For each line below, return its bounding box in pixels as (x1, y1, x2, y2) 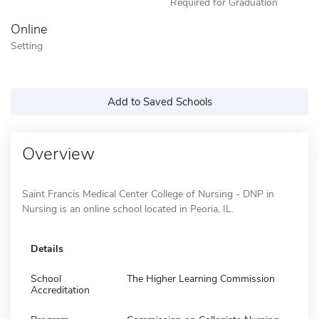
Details (31, 241, 63, 256)
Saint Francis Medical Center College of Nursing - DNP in (22, 187, 274, 201)
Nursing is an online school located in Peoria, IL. (22, 202, 234, 216)
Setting (11, 38, 43, 53)
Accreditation (31, 283, 90, 297)
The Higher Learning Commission (127, 271, 275, 286)
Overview (22, 142, 95, 165)
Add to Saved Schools (107, 94, 212, 109)
